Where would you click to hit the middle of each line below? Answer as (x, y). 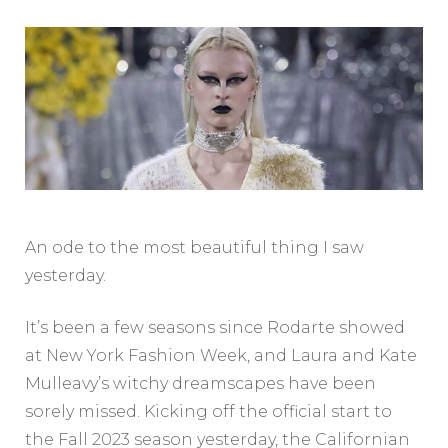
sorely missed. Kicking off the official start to (208, 411)
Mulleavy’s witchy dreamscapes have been (200, 383)
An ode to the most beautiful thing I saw (194, 247)
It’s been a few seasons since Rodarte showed (215, 327)
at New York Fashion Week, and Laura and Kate (221, 355)
